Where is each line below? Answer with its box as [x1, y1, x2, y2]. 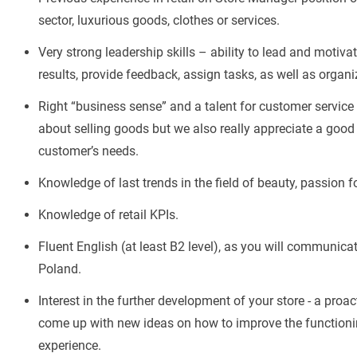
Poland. [38, 261, 81, 277]
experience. [38, 337, 101, 353]
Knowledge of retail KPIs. [38, 206, 178, 222]
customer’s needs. [38, 143, 139, 159]
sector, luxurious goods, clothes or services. [38, 12, 280, 28]
